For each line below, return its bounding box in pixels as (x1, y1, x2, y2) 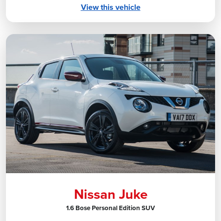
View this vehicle (80, 1, 141, 13)
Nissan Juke (74, 184, 147, 205)
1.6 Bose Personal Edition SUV (66, 203, 155, 213)
